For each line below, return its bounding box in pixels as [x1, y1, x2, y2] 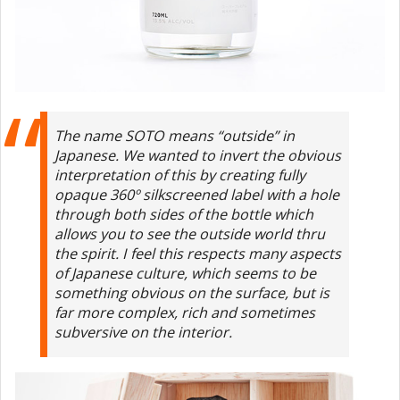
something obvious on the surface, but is [54, 282, 330, 303]
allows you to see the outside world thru [54, 223, 326, 244]
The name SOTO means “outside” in [54, 125, 296, 146]
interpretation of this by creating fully [54, 164, 306, 185]
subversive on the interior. [54, 321, 233, 342]
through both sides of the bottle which [54, 204, 314, 224]
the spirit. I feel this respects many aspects [54, 243, 342, 263]
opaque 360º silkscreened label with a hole [54, 184, 340, 204]
